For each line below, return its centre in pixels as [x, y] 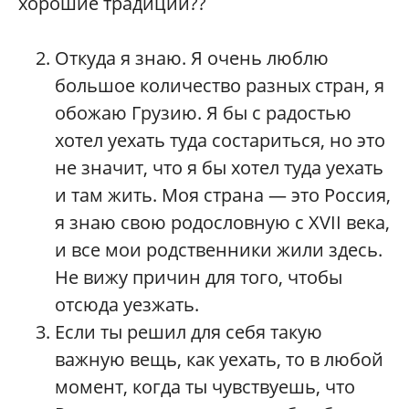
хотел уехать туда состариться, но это [220, 140]
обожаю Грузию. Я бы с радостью [203, 112]
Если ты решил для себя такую [189, 331]
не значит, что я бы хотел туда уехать [219, 167]
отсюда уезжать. [127, 304]
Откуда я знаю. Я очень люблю [192, 58]
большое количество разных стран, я [220, 85]
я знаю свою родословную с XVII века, [222, 222]
